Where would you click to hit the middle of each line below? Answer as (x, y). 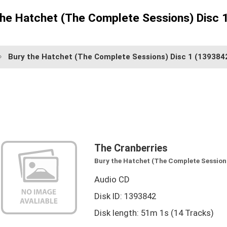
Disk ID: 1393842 (125, 196)
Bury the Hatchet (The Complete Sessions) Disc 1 (101, 57)
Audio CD (112, 179)
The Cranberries (131, 148)
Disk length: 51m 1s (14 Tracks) (154, 213)
